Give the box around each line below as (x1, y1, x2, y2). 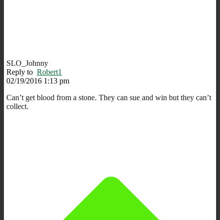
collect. (6, 102, 28, 110)
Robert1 (37, 67, 62, 76)
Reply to (6, 67, 37, 76)
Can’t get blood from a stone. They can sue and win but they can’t (6, 93, 211, 102)
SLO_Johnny (6, 58, 48, 67)
